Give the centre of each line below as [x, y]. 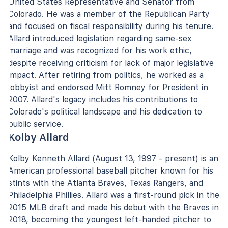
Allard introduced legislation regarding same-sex [100, 38]
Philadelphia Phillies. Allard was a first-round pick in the [114, 195]
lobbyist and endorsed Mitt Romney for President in [108, 87]
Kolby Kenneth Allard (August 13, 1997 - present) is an [113, 158]
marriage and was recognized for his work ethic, [100, 50]
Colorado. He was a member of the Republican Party [109, 14]
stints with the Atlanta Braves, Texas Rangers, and [106, 183]
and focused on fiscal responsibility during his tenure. [111, 26]
